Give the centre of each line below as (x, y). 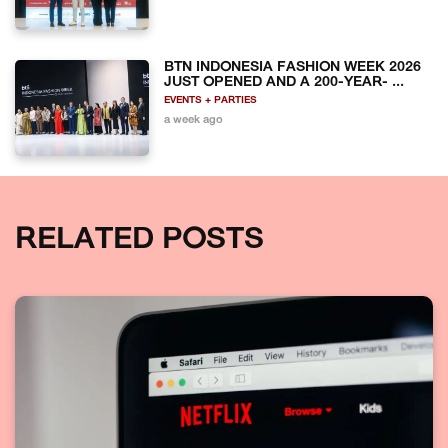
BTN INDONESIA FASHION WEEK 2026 (293, 67)
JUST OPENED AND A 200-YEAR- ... (284, 82)
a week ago (194, 120)
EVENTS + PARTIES (211, 100)
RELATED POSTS (139, 241)
